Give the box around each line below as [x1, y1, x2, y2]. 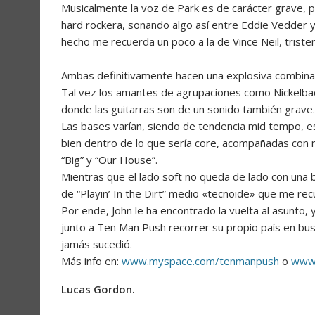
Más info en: [61, 254, 122, 269]
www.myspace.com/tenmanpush [122, 254, 279, 269]
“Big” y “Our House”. [61, 153, 157, 167]
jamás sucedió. [61, 237, 132, 252]
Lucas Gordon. [61, 282, 135, 297]
